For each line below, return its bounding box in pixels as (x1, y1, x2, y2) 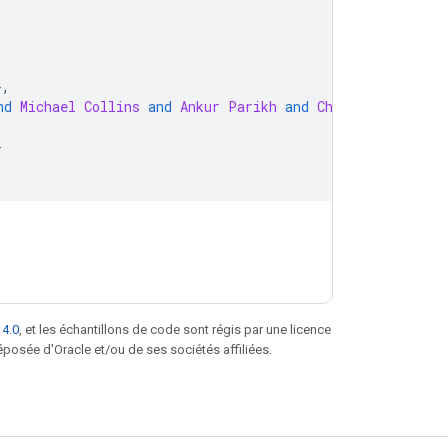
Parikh (228, 96, 277, 116)
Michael (20, 96, 76, 116)
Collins (84, 96, 140, 116)
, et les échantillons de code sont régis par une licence (19, 321, 331, 337)
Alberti (365, 96, 421, 116)
